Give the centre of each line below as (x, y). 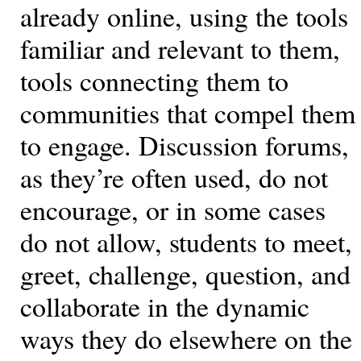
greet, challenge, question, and (185, 274)
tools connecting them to (154, 81)
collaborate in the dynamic (165, 307)
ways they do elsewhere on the (186, 339)
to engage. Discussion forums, (185, 145)
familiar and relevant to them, (180, 49)
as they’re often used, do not (174, 178)
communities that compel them (188, 113)
